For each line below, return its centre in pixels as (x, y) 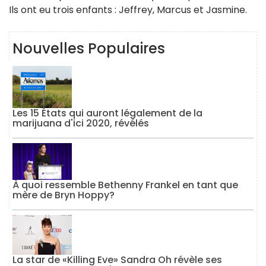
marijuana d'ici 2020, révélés (81, 123)
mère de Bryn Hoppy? (64, 195)
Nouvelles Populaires (89, 48)
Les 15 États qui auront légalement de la (107, 113)
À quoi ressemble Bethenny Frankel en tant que (125, 185)
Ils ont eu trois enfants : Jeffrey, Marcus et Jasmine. (128, 9)
